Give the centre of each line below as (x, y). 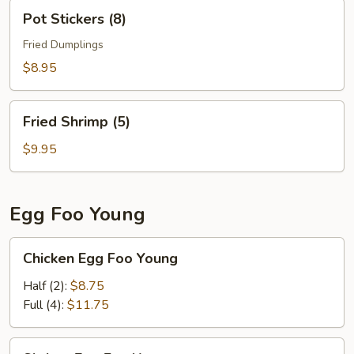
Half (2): (47, 286)
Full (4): (45, 305)
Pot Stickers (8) (75, 19)
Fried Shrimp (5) (77, 122)
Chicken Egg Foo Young (100, 258)
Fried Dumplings (63, 45)
